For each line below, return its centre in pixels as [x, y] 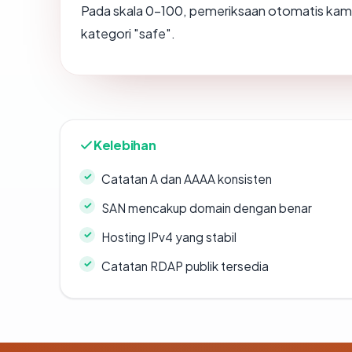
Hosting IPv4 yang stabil [169, 236]
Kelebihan [125, 145]
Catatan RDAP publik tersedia [185, 266]
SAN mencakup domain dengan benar [207, 207]
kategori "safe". [128, 33]
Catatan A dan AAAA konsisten [187, 178]
